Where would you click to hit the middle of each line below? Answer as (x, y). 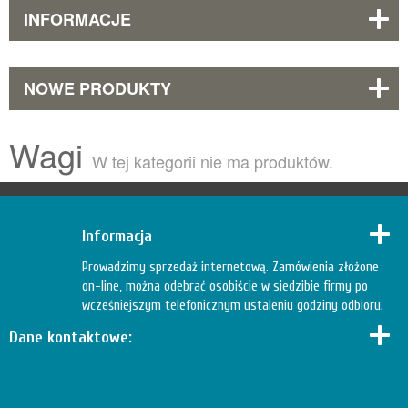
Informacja (117, 237)
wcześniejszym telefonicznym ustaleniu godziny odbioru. (233, 306)
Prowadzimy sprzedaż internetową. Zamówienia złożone (230, 268)
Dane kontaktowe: (71, 338)
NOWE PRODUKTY (97, 89)
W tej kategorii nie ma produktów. (213, 162)
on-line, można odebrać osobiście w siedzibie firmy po (225, 287)
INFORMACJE (77, 20)
